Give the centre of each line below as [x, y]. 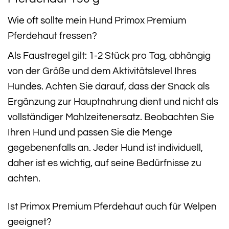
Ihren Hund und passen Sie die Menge [90, 133]
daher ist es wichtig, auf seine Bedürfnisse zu [105, 163]
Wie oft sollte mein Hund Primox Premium [97, 20]
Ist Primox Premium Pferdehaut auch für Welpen [112, 206]
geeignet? [30, 222]
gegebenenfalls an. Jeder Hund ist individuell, [105, 148]
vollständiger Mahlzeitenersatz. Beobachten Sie [111, 117]
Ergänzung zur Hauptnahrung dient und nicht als [113, 102]
